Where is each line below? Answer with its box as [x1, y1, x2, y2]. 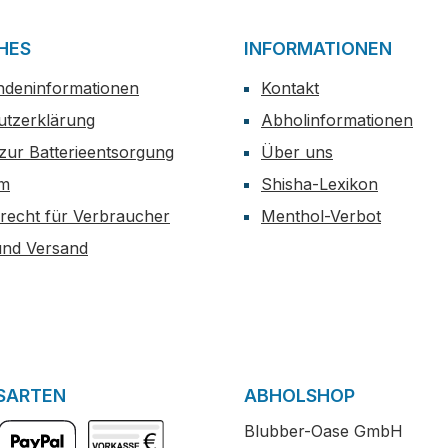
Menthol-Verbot [261, 206, 381, 226]
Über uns [261, 142, 333, 162]
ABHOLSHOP [244, 385, 355, 406]
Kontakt [261, 78, 319, 98]
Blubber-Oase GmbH [244, 421, 403, 441]
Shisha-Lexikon [261, 174, 378, 194]
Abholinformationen [261, 110, 413, 130]
